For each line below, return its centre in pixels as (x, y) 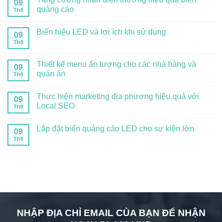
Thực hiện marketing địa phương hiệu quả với (118, 97)
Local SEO (56, 106)
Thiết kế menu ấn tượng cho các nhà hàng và (116, 64)
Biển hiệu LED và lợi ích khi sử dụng (101, 32)
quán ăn (51, 74)
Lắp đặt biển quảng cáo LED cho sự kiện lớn (115, 129)
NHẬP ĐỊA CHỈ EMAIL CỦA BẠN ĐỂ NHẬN (111, 213)
